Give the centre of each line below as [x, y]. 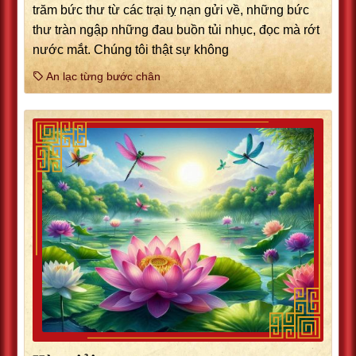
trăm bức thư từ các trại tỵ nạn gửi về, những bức [171, 10]
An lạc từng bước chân [102, 77]
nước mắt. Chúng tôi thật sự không [131, 50]
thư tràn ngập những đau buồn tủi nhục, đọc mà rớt [176, 30]
